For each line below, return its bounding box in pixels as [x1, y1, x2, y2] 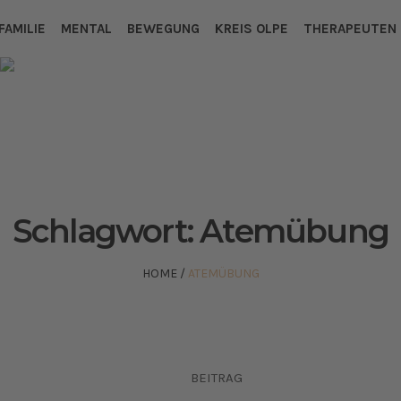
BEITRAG [190, 369, 243, 386]
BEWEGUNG [127, 21, 200, 37]
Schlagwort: [12, 211, 200, 251]
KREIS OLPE [215, 21, 288, 37]
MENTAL [61, 21, 112, 37]
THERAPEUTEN [303, 21, 397, 37]
